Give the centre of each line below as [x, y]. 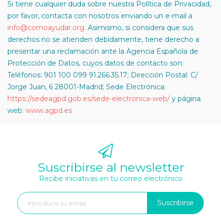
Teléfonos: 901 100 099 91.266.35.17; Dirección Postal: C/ [103, 75]
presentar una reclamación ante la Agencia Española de [103, 51]
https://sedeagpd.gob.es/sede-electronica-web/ [89, 99]
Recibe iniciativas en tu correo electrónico [110, 179]
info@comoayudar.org [46, 28]
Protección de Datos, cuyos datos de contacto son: [95, 63]
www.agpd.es [49, 110]
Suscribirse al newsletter [110, 167]
